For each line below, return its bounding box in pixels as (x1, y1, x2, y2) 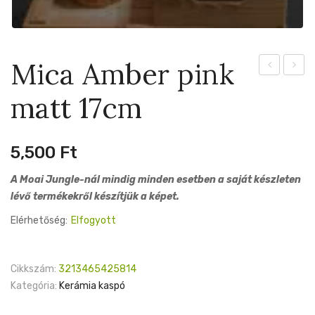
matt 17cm (11, 89, 142, 126)
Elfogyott (71, 214, 116, 226)
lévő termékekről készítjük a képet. (11, 190, 179, 202)
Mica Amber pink (11, 56, 234, 92)
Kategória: (11, 279, 57, 292)
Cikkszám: (11, 262, 56, 275)
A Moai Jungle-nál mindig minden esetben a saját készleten (11, 173, 301, 186)
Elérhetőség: (11, 214, 67, 226)
